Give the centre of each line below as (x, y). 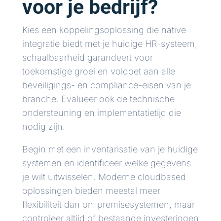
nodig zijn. (43, 127)
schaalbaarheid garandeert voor (87, 58)
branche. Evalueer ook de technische (98, 99)
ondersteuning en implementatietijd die (101, 113)
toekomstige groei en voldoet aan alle (98, 72)
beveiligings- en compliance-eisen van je (106, 85)
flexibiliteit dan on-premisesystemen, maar (108, 205)
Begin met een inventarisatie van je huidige (110, 149)
